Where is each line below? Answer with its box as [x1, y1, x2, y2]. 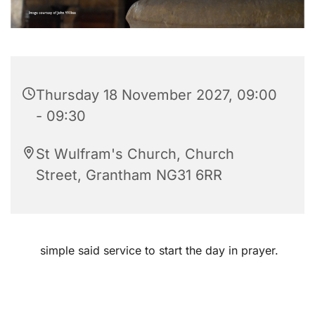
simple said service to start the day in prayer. [37, 243, 278, 257]
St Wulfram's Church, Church [36, 145, 234, 162]
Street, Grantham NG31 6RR [36, 166, 222, 184]
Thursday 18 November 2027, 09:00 [36, 86, 277, 103]
